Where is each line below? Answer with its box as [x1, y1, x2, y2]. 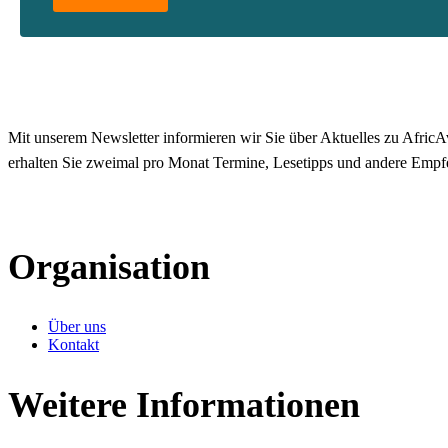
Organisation [8, 246, 210, 287]
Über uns [48, 317, 106, 335]
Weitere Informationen [8, 384, 360, 425]
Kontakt [48, 335, 99, 353]
